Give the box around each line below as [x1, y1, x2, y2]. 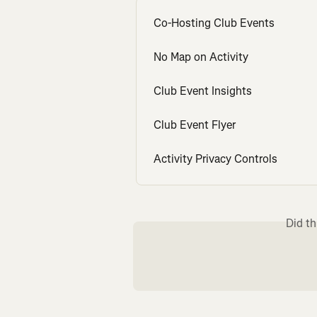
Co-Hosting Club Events [154, 16, 275, 31]
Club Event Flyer [154, 117, 236, 133]
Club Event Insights [154, 83, 252, 99]
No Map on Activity [154, 50, 248, 65]
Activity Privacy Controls [154, 151, 277, 167]
